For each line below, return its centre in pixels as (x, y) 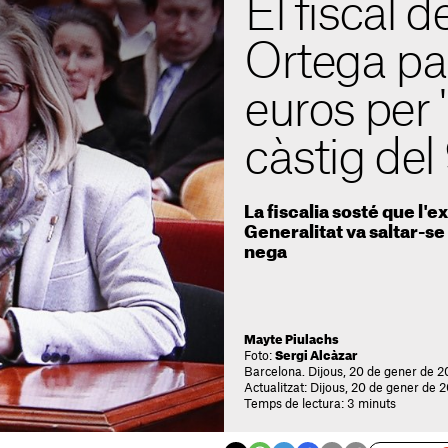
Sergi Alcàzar (316, 356)
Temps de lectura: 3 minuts (320, 404)
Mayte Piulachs (291, 340)
